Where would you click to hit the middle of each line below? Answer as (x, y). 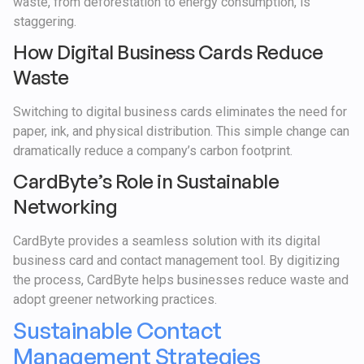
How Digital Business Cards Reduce (168, 52)
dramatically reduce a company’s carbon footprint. (153, 151)
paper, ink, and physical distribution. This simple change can (181, 132)
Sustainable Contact (117, 331)
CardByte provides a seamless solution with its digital (167, 241)
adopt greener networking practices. (115, 300)
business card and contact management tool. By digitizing (176, 261)
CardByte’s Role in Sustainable (146, 182)
